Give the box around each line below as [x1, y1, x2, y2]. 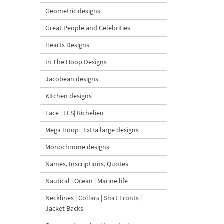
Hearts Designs [45, 40, 89, 49]
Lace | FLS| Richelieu [45, 108, 104, 117]
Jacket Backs [45, 204, 83, 213]
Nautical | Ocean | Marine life [45, 176, 128, 185]
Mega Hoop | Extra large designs [45, 125, 139, 134]
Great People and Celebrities [45, 23, 130, 32]
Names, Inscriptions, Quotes [45, 159, 128, 168]
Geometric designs [45, 6, 100, 15]
